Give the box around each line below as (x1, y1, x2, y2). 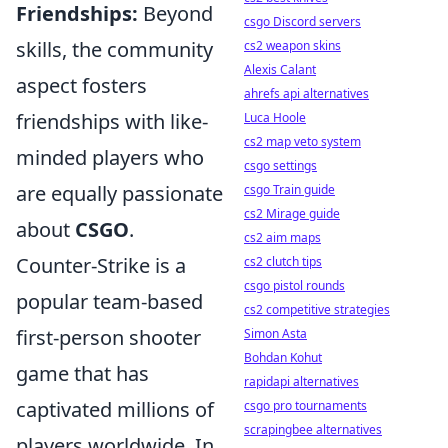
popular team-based (16, 288, 203, 315)
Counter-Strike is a (16, 252, 186, 279)
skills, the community (16, 36, 213, 63)
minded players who (16, 144, 204, 171)
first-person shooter (16, 324, 201, 351)
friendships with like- (16, 108, 208, 135)
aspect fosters (16, 72, 147, 99)
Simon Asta (244, 325, 307, 342)
